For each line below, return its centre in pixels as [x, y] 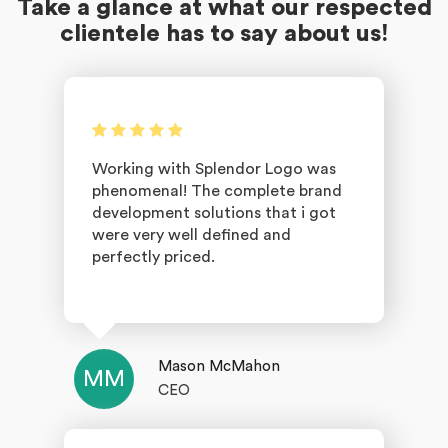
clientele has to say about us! [224, 34]
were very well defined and [191, 235]
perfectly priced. [153, 257]
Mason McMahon [219, 366]
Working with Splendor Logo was [214, 169]
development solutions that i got [214, 213]
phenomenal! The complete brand [217, 191]
